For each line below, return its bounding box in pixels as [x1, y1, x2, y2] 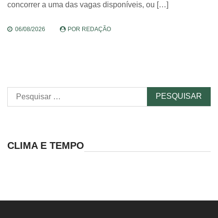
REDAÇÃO [82, 26, 111, 33]
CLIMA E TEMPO [7, 140, 84, 151]
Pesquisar [7, 89, 42, 97]
